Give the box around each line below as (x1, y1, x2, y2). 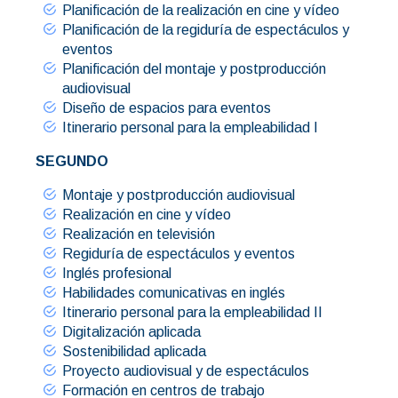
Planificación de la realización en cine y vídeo (62, 2, 339, 18)
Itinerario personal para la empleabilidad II (62, 304, 322, 320)
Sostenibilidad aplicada (62, 343, 206, 359)
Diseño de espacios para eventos (62, 99, 271, 115)
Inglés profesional (62, 265, 171, 281)
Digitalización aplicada (62, 323, 201, 339)
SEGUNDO (36, 153, 108, 169)
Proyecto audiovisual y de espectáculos (62, 362, 309, 378)
